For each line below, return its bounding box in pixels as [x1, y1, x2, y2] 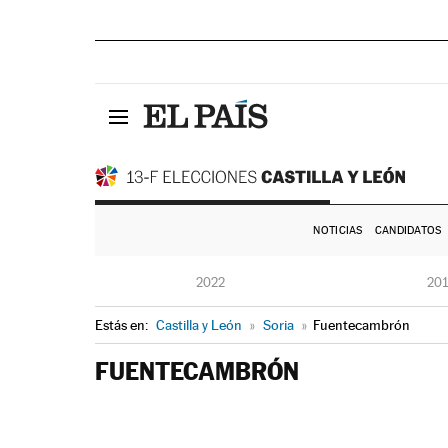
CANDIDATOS [374, 224, 442, 237]
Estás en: [94, 317, 151, 333]
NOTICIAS [313, 224, 363, 237]
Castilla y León [155, 317, 242, 333]
